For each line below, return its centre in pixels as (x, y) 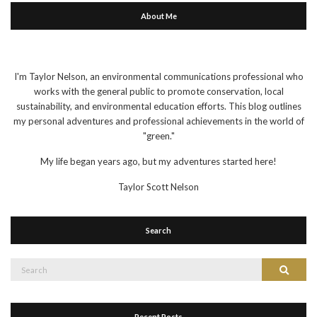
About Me (158, 16)
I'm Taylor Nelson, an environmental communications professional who (158, 76)
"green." (158, 136)
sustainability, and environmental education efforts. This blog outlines (158, 106)
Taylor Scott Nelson (158, 186)
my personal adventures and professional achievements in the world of (158, 121)
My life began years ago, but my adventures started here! (158, 161)
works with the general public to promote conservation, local (158, 91)
